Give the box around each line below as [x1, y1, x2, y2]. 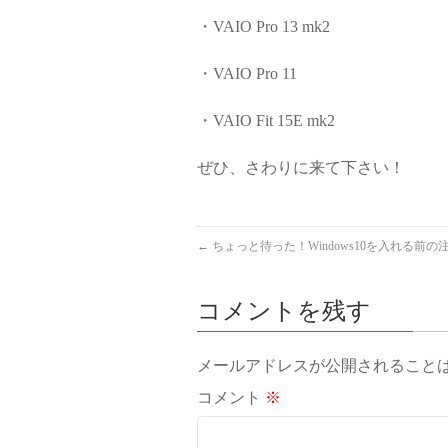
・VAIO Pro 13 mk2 [197, 18, 330, 35]
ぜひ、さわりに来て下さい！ [197, 159, 405, 176]
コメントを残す [197, 297, 371, 324]
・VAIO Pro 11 [197, 65, 297, 82]
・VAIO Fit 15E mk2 [197, 112, 335, 129]
